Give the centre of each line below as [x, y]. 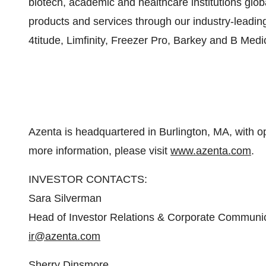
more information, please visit [99, 151]
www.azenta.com [211, 151]
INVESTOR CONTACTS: [88, 179]
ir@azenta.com [64, 236]
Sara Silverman [65, 198]
